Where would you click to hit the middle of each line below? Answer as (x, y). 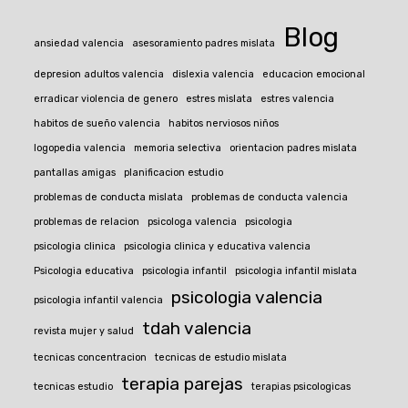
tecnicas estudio (74, 387)
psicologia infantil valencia (99, 301)
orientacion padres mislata (294, 148)
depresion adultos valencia (99, 75)
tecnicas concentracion (91, 358)
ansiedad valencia (79, 44)
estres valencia (298, 99)
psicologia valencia (247, 298)
